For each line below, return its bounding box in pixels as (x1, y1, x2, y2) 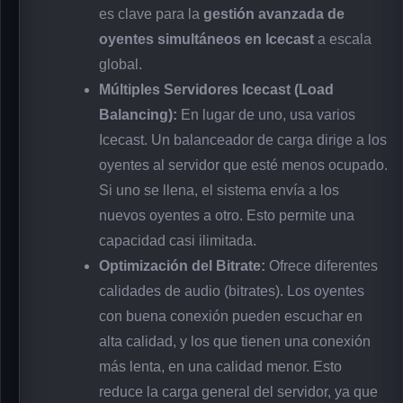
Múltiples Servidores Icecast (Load (99, 81, 334, 97)
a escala (314, 31, 372, 47)
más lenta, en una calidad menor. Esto (99, 358, 342, 374)
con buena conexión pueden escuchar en (99, 308, 363, 324)
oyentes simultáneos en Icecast (99, 31, 314, 47)
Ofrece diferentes (265, 257, 378, 273)
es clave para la (99, 5, 203, 22)
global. (99, 56, 142, 72)
